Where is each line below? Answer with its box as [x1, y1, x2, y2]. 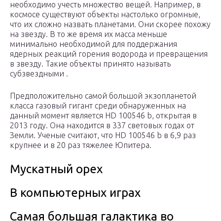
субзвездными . [10, 69, 68, 78]
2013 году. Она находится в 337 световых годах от [10, 121, 194, 130]
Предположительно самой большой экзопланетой [10, 91, 196, 101]
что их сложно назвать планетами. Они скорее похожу [10, 20, 211, 29]
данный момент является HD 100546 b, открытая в [10, 111, 197, 120]
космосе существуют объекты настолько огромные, [10, 10, 200, 19]
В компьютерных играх [10, 186, 141, 200]
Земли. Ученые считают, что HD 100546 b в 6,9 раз [10, 131, 196, 140]
